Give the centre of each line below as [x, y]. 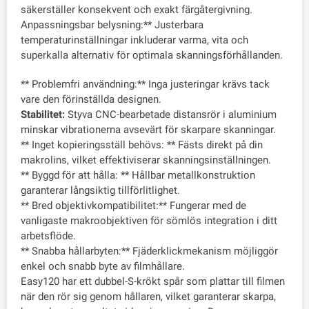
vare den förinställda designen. [91, 99]
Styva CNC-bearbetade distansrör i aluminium [171, 114]
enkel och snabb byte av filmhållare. [103, 266]
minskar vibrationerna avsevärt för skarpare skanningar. [148, 130]
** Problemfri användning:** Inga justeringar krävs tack [145, 84]
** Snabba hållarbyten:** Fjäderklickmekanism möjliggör [149, 251]
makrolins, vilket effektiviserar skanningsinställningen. [146, 160]
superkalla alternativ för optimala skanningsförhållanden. [152, 55]
